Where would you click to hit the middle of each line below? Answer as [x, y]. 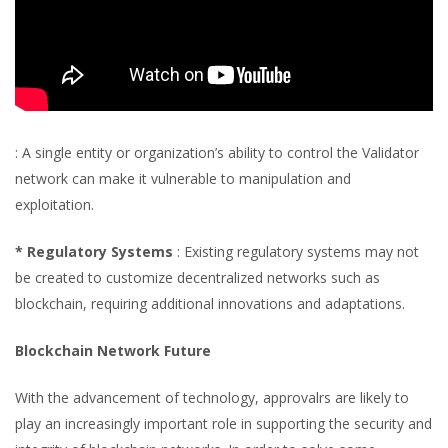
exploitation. [54, 204]
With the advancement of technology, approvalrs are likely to [212, 397]
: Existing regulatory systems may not [298, 251]
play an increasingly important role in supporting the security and [223, 423]
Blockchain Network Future [113, 350]
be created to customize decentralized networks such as [197, 277]
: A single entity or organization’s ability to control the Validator [217, 152]
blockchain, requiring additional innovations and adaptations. [210, 303]
